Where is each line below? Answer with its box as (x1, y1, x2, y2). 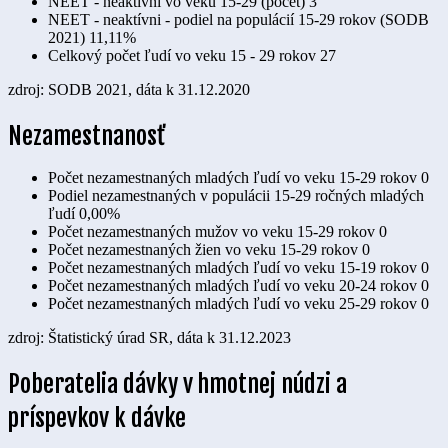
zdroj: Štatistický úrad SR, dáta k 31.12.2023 (8, 328, 291, 346)
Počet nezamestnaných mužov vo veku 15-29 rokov (48, 222, 375, 240)
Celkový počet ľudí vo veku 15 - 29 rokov (48, 47, 316, 65)
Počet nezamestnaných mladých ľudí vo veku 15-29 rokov (48, 168, 417, 186)
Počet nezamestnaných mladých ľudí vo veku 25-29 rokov (48, 294, 417, 312)
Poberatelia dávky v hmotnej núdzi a (8, 368, 347, 399)
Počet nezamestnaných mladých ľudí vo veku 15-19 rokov (48, 258, 417, 276)
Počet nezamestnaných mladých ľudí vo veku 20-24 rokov (48, 276, 417, 294)
